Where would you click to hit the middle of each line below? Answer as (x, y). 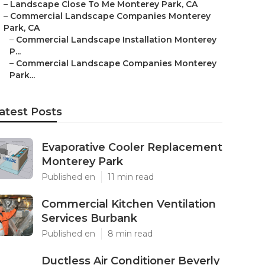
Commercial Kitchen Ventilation (129, 204)
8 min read (130, 234)
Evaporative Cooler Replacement (132, 147)
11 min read (131, 177)
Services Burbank (89, 218)
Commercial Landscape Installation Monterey (116, 40)
